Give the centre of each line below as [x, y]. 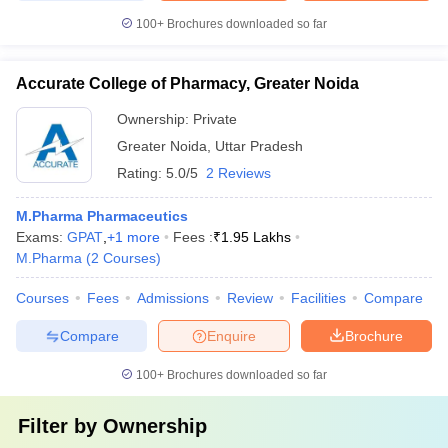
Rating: [141, 173]
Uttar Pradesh [259, 146]
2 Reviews [238, 173]
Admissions [173, 298]
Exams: [41, 237]
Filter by [60, 426]
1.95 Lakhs [256, 237]
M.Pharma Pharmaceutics [102, 216]
